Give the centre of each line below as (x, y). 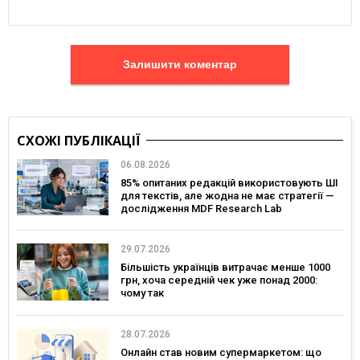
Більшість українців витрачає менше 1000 (225, 268)
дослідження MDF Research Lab (201, 208)
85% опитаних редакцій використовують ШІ (229, 182)
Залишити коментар (211, 65)
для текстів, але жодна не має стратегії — (227, 195)
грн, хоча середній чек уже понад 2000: (219, 280)
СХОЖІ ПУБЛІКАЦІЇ (79, 140)
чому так (142, 293)
